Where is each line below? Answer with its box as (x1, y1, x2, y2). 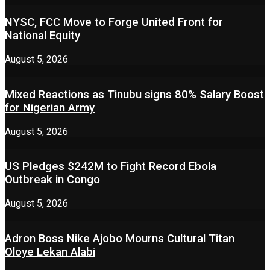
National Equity (5, 29, 80, 43)
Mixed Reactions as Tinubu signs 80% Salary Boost (5, 87, 264, 101)
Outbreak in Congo (5, 173, 100, 187)
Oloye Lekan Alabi (5, 245, 95, 259)
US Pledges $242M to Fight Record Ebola (5, 160, 216, 174)
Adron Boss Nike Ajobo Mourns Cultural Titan (5, 231, 234, 245)
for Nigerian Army (5, 101, 95, 115)
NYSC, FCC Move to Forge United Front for (5, 16, 223, 30)
